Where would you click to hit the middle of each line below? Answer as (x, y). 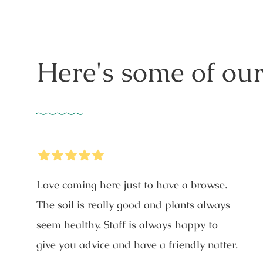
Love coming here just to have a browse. (132, 184)
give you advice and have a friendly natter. (137, 244)
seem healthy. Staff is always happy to (127, 224)
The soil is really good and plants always (133, 204)
